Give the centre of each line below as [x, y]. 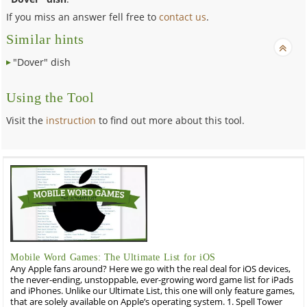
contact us [183, 16]
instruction [71, 120]
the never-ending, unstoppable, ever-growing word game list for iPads [152, 280]
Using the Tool [50, 97]
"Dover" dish [42, 62]
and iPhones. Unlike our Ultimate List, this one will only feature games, [153, 291]
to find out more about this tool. [171, 120]
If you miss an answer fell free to [83, 16]
